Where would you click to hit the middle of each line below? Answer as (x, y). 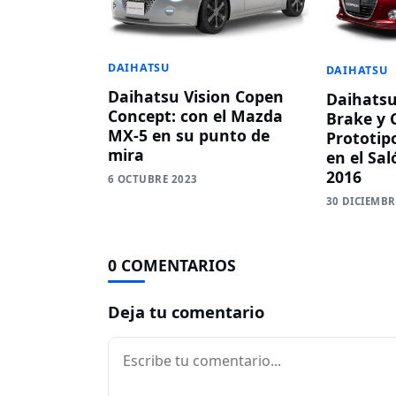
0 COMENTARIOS (172, 266)
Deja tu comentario (186, 312)
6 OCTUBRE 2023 (153, 179)
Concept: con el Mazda (195, 115)
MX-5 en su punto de (189, 135)
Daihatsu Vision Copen (196, 96)
